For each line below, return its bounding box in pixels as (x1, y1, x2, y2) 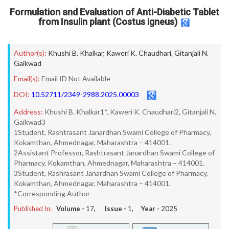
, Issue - (94, 204, 128, 213)
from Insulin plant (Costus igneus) (38, 16, 177, 28)
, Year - (132, 204, 161, 213)
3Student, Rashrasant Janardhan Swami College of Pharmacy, (14, 169, 208, 177)
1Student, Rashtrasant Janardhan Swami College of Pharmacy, (14, 128, 211, 136)
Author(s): (14, 49, 47, 57)
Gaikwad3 (14, 118, 45, 126)
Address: (14, 107, 43, 116)
